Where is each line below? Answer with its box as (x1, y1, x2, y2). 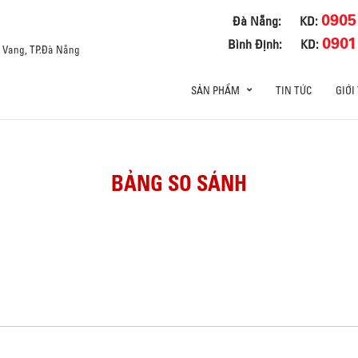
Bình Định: (228, 35, 283, 52)
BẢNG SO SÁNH (111, 170, 247, 197)
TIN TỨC (276, 84, 312, 97)
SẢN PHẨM (191, 84, 240, 97)
